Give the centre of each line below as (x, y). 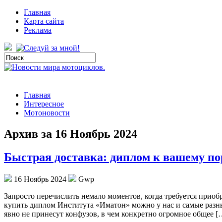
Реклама (38, 30)
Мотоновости (47, 113)
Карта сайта (44, 21)
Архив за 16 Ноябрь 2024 (71, 134)
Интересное (44, 104)
